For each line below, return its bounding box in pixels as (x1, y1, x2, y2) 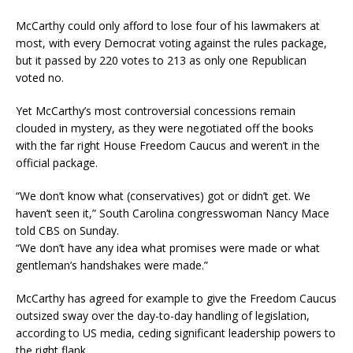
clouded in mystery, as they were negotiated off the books (16, 121, 314, 136)
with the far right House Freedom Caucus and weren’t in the (16, 138, 320, 154)
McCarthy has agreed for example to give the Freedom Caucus (16, 291, 336, 307)
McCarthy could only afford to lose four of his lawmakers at (16, 18, 320, 34)
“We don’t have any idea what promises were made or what (16, 240, 320, 256)
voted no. (16, 70, 64, 86)
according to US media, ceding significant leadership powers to (16, 325, 336, 341)
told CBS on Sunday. (16, 223, 119, 239)
